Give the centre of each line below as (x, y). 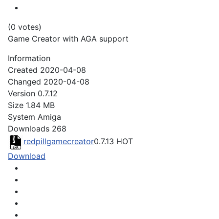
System (22, 117)
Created (23, 70)
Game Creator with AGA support (68, 39)
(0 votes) (25, 27)
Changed (24, 82)
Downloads (29, 129)
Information (29, 58)
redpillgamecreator (59, 142)
